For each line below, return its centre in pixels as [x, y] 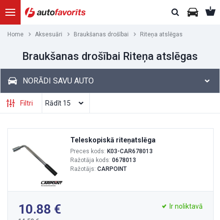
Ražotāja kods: [91, 160]
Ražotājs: [84, 169]
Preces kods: [89, 151]
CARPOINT [112, 169]
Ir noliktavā [186, 206]
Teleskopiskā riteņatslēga [113, 140]
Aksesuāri [49, 34]
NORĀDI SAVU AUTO [58, 81]
